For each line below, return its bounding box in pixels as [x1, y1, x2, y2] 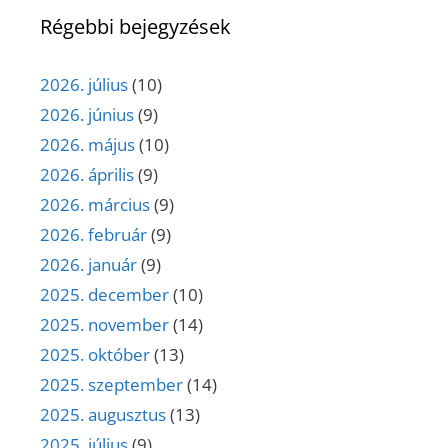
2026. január [40, 253, 137, 277]
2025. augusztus [40, 403, 166, 427]
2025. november [40, 313, 169, 337]
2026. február [40, 223, 147, 247]
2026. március [40, 193, 150, 217]
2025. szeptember [40, 373, 183, 397]
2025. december [40, 283, 169, 307]
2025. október [40, 343, 150, 367]
